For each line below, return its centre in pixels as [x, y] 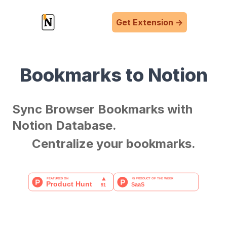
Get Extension [145, 22]
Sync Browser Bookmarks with [102, 109]
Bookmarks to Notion [113, 75]
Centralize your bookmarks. [113, 144]
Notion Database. [64, 125]
